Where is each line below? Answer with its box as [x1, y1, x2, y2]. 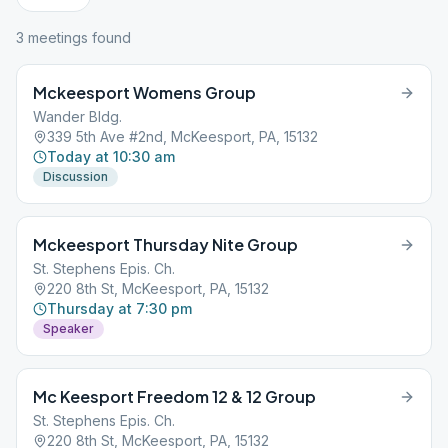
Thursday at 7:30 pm [47, 300, 192, 317]
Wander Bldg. [33, 108, 122, 125]
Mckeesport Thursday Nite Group [33, 234, 298, 255]
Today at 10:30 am [47, 148, 175, 165]
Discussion [43, 169, 108, 184]
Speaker [43, 321, 94, 336]
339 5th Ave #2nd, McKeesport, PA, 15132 [47, 128, 318, 145]
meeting [24, 29, 81, 46]
